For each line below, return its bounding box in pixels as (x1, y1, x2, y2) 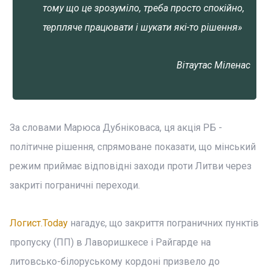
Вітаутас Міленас (177, 59, 250, 71)
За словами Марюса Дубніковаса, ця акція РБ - (10, 122, 222, 133)
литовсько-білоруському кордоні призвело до (10, 256, 220, 267)
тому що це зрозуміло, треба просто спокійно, (43, 2, 244, 14)
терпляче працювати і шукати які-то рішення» (43, 22, 242, 33)
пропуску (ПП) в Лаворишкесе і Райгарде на (10, 237, 211, 248)
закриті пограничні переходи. (10, 180, 140, 191)
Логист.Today (10, 217, 68, 229)
